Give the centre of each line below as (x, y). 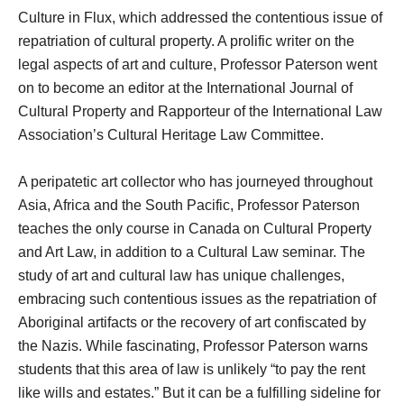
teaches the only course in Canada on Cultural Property (195, 229)
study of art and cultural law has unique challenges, (181, 275)
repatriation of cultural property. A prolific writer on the (186, 41)
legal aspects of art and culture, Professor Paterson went (197, 64)
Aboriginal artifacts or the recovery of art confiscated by (192, 322)
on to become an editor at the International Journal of (185, 88)
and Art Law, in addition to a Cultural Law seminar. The (192, 252)
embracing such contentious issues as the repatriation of (197, 299)
